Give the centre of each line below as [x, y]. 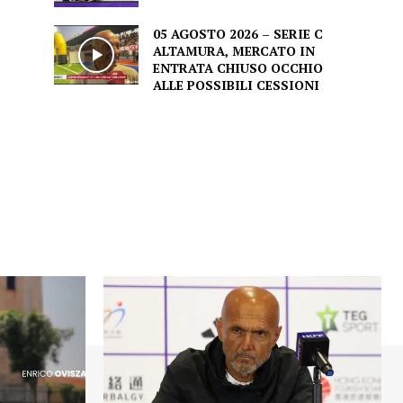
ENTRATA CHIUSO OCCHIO [237, 68]
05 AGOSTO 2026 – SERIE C [237, 34]
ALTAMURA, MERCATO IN [233, 51]
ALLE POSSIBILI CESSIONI [236, 85]
